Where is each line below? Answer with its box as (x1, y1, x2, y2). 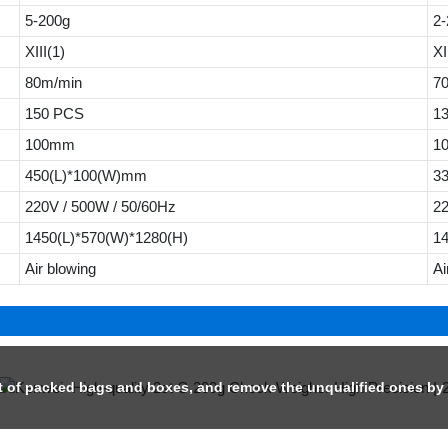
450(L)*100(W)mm (24, 166, 147, 184)
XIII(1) (24, 42, 65, 60)
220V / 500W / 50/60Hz (24, 197, 176, 215)
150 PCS (24, 104, 84, 122)
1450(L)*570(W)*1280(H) (24, 228, 212, 246)
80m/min (24, 73, 82, 91)
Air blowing (24, 259, 96, 277)
